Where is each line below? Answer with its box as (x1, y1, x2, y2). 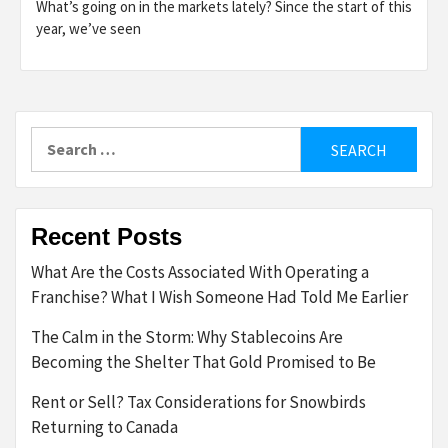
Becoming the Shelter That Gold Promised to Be (31, 351, 376, 374)
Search (30, 128, 80, 149)
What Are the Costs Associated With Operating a (31, 261, 369, 284)
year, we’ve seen (36, 19, 141, 39)
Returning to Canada (31, 416, 178, 439)
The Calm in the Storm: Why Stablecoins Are (31, 326, 343, 349)
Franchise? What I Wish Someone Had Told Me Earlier (31, 286, 408, 309)
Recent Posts (31, 223, 182, 251)
